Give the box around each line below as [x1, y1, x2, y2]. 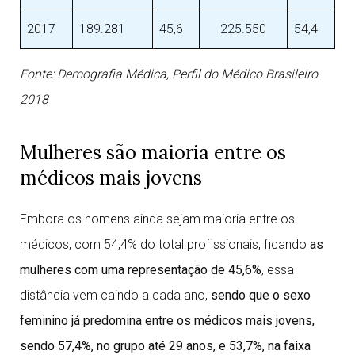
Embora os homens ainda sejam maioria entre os [20, 212, 295, 227]
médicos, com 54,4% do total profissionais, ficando [20, 237, 310, 252]
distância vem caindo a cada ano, [20, 288, 208, 303]
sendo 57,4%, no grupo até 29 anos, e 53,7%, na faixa [20, 338, 311, 353]
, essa [261, 262, 294, 277]
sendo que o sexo [208, 288, 311, 303]
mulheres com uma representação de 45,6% [20, 262, 261, 277]
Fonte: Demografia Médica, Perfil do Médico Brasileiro [20, 67, 318, 82]
